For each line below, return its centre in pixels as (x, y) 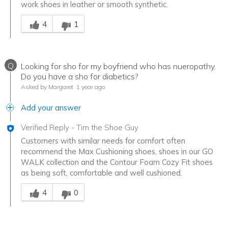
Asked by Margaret (47, 87)
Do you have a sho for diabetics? (80, 76)
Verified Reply (45, 127)
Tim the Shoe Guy (107, 127)
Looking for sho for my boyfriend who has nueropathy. (118, 66)
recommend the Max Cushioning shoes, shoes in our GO (117, 151)
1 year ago (90, 87)
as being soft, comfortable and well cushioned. (102, 173)
